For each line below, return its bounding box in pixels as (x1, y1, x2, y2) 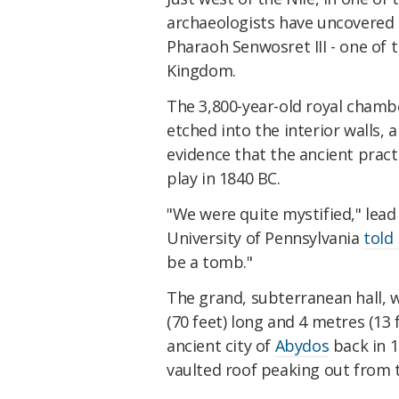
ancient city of (167, 334, 275, 356)
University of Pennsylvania (167, 226, 364, 248)
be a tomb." (167, 250, 253, 273)
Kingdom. (167, 60, 236, 82)
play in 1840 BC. (167, 167, 281, 190)
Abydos (274, 334, 330, 356)
